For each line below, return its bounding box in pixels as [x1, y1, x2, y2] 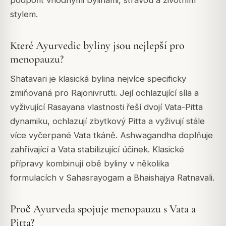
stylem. [10, 9, 38, 19]
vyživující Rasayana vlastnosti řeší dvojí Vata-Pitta [10, 102, 203, 112]
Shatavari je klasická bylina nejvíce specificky [10, 74, 186, 84]
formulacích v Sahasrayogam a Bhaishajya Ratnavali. [10, 173, 214, 183]
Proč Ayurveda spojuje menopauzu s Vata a [10, 202, 196, 216]
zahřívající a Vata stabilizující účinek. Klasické [10, 144, 184, 155]
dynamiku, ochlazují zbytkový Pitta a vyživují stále [10, 116, 205, 127]
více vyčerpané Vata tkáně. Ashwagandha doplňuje [10, 130, 213, 141]
